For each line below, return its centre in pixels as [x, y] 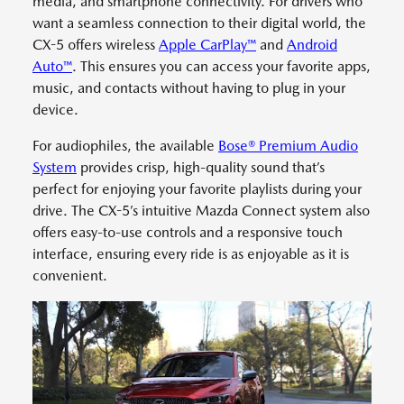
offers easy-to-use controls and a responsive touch [188, 232]
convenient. [70, 275]
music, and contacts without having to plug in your [189, 88]
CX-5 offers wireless [96, 45]
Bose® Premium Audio [288, 146]
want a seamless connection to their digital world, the [199, 23]
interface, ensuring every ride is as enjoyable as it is [191, 254]
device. [55, 110]
